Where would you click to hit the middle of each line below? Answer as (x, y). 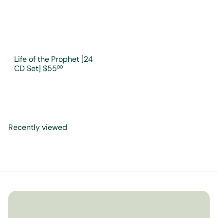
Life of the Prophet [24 (54, 59)
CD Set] (28, 68)
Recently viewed (38, 127)
